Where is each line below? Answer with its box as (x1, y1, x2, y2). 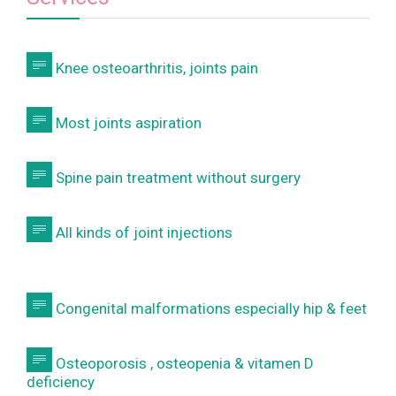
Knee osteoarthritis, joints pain (51, 58, 258, 77)
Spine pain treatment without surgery (51, 168, 301, 187)
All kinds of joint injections (51, 223, 232, 241)
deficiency (27, 373, 95, 392)
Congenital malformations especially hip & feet (51, 299, 367, 317)
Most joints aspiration (51, 113, 202, 132)
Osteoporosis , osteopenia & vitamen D (51, 354, 314, 372)
